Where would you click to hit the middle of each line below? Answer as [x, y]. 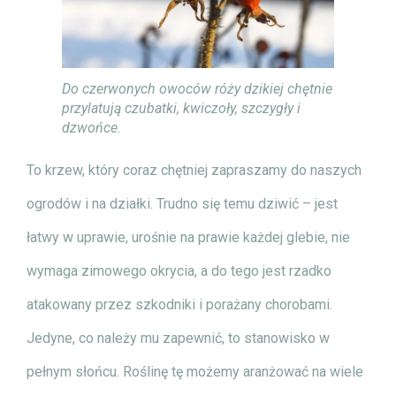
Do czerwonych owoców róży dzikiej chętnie [197, 88]
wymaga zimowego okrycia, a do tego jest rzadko [179, 270]
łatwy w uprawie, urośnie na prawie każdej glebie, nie [188, 237]
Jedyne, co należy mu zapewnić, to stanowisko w [178, 338]
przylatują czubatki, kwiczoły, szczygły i [181, 108]
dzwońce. [91, 127]
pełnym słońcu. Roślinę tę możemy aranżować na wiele [195, 371]
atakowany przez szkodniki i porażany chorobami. [179, 304]
